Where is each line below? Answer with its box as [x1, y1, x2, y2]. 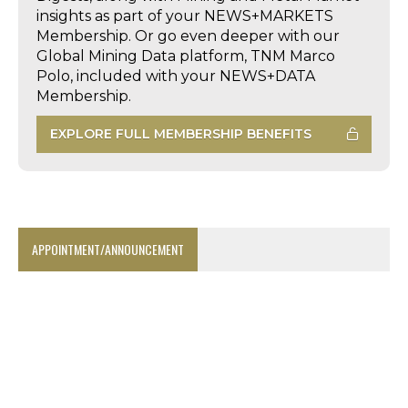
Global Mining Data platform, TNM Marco [36, 46, 335, 65]
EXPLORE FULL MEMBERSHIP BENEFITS [50, 125, 311, 142]
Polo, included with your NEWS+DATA [36, 66, 315, 85]
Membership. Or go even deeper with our [36, 26, 340, 45]
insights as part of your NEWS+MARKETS [36, 6, 333, 25]
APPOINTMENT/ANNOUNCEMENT [32, 239, 184, 259]
